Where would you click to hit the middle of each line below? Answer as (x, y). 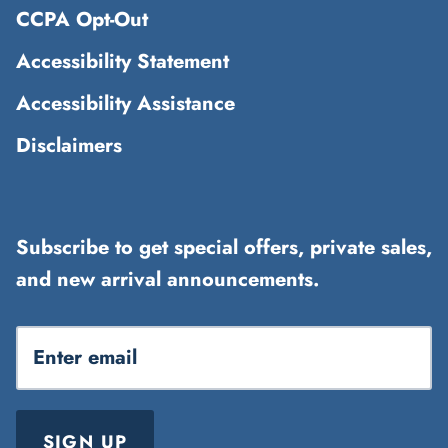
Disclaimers (69, 145)
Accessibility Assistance (125, 103)
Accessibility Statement (122, 61)
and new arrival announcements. (167, 279)
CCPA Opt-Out (82, 19)
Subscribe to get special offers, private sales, (224, 247)
